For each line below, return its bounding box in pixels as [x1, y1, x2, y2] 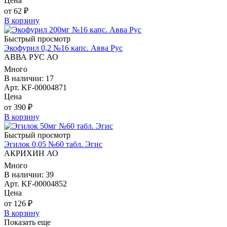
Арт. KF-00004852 [4, 179, 67, 188]
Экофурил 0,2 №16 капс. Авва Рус [4, 44, 123, 53]
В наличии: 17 [4, 74, 54, 83]
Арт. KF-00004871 [4, 83, 67, 92]
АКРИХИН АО [4, 149, 58, 158]
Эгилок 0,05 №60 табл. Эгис [4, 140, 102, 149]
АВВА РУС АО [4, 53, 58, 62]
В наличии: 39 [4, 170, 54, 179]
